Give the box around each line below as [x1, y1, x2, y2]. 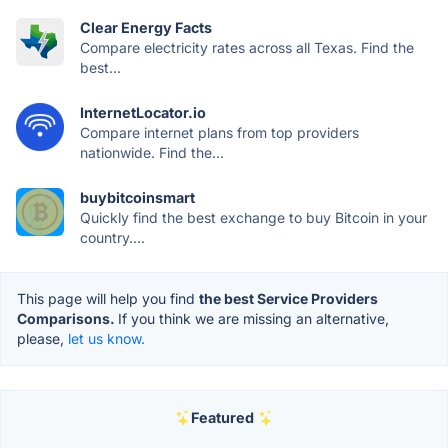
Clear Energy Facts [80, 19, 212, 36]
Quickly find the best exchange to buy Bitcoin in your [80, 209, 427, 226]
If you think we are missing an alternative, [118, 310, 389, 327]
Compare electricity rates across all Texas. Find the [80, 39, 414, 56]
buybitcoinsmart [80, 189, 195, 206]
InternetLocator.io [80, 104, 206, 121]
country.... [80, 229, 145, 246]
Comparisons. [17, 310, 118, 327]
